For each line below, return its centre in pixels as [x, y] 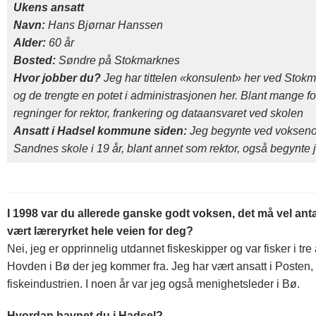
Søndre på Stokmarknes [118, 60]
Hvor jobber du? [57, 78]
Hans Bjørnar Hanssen [104, 25]
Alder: [30, 42]
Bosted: [35, 60]
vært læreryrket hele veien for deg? [100, 231]
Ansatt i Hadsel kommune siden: [100, 130]
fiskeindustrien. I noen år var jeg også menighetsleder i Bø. [153, 284]
